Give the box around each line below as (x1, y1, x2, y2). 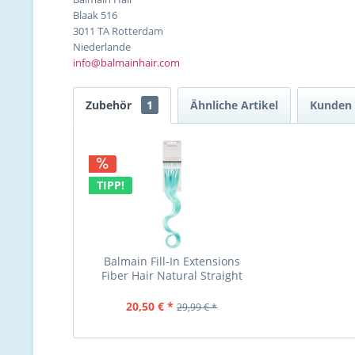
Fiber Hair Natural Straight (101, 268, 242, 283)
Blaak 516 (73, 8, 117, 22)
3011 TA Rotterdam (73, 24, 163, 38)
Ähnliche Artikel (190, 97, 278, 113)
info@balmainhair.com (73, 55, 180, 70)
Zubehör (86, 97, 135, 113)
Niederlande (73, 40, 131, 54)
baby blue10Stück (124, 282, 219, 297)
